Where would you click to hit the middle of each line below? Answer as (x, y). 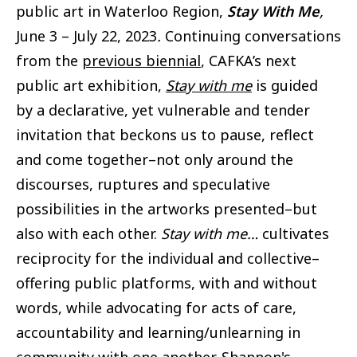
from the (49, 61)
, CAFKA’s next (249, 61)
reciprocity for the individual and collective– (168, 259)
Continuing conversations (253, 36)
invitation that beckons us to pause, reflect (165, 135)
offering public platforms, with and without (167, 283)
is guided (285, 86)
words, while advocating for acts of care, (156, 308)
